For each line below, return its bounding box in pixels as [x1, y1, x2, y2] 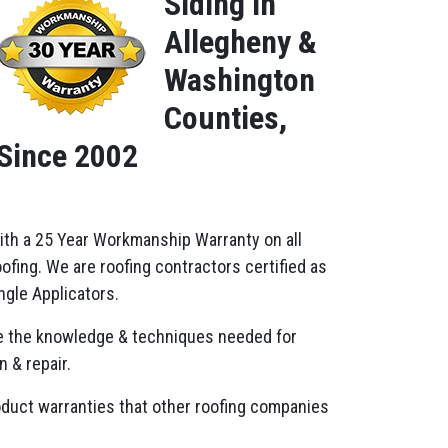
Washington [164, 61, 315, 99]
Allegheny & [164, 23, 317, 61]
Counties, [164, 99, 287, 137]
